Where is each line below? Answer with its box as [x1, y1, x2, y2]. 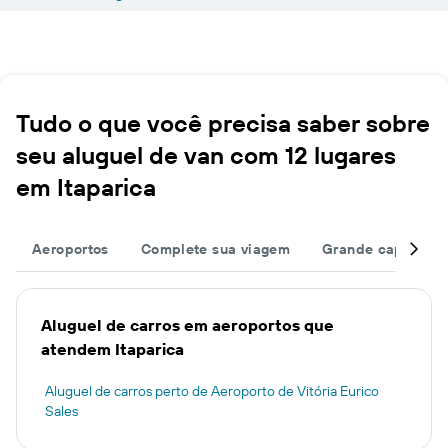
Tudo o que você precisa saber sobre [16, 108, 430, 138]
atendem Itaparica [41, 339, 184, 359]
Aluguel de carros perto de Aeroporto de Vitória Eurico [45, 382, 379, 400]
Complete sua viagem [140, 240, 291, 258]
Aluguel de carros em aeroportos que [41, 315, 334, 335]
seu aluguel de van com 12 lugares [16, 140, 396, 170]
